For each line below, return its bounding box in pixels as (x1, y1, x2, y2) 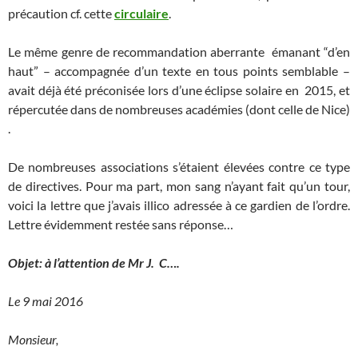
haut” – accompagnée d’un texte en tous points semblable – (8, 63, 350, 78)
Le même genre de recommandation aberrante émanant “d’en (8, 44, 350, 59)
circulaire (114, 6, 169, 21)
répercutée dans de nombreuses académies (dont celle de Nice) (8, 101, 350, 117)
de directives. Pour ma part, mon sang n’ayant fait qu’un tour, (8, 178, 350, 193)
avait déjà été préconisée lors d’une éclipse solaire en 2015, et (8, 82, 350, 97)
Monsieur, (8, 332, 58, 347)
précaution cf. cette (8, 6, 114, 21)
